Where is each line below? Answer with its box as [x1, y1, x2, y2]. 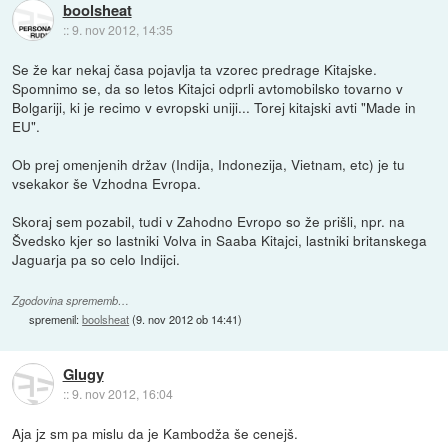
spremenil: [29, 311, 83, 328]
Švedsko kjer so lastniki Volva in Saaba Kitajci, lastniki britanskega [12, 230, 428, 251]
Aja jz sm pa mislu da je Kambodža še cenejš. [12, 423, 299, 444]
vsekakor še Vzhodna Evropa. [12, 173, 202, 194]
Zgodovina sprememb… [12, 293, 130, 309]
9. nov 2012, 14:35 [71, 20, 173, 38]
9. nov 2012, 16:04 [71, 384, 173, 402]
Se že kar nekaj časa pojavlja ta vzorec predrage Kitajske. [12, 59, 378, 80]
